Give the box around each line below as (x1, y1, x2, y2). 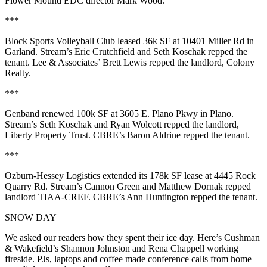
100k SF (76, 108, 108, 119)
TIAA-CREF (38, 192, 88, 202)
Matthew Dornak (159, 181, 223, 191)
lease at (182, 170, 214, 181)
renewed (39, 108, 76, 119)
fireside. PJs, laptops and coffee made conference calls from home (5, 254, 252, 264)
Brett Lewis (103, 57, 147, 67)
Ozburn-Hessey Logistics (5, 170, 100, 181)
